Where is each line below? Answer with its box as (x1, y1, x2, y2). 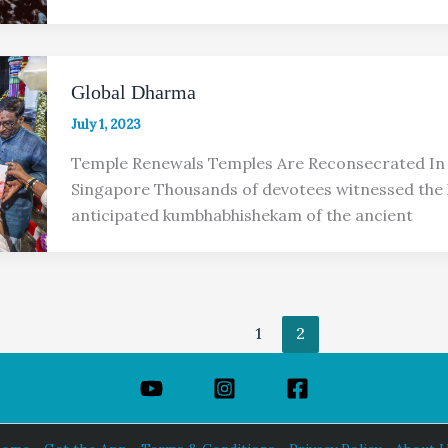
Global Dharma (70, 81, 196, 104)
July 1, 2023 (70, 116, 141, 134)
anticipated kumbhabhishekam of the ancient (70, 205, 413, 226)
